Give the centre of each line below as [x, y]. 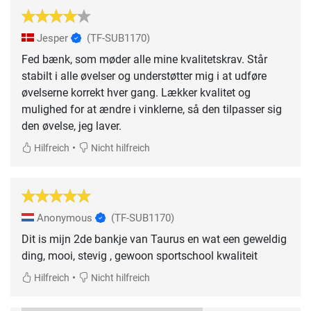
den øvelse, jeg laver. [72, 126]
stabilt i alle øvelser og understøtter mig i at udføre [144, 76]
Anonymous [65, 218]
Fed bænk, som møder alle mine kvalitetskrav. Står [144, 60]
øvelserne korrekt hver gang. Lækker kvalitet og [136, 93]
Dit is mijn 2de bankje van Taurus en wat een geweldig [154, 239]
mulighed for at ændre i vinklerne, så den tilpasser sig [152, 110]
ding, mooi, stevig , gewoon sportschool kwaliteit [140, 256]
